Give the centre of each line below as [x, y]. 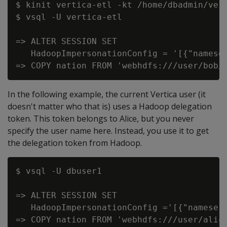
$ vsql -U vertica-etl [69, 17]
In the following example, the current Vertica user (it [107, 94]
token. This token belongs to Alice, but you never [101, 119]
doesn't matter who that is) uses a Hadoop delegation [110, 106]
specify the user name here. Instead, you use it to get [108, 131]
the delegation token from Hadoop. [75, 143]
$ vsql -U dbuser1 [59, 171]
